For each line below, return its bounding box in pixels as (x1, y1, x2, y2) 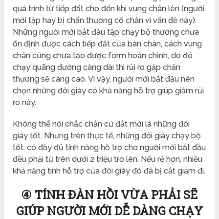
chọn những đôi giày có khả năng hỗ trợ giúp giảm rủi (13, 86, 204, 95)
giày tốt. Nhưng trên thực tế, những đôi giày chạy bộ (13, 131, 201, 140)
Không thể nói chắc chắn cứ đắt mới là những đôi (13, 119, 190, 129)
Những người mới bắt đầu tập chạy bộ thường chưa (13, 27, 199, 37)
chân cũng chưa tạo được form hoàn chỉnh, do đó (13, 50, 193, 60)
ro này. (13, 97, 37, 107)
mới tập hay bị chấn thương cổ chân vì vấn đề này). (13, 15, 197, 25)
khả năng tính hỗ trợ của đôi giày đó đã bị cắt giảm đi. (13, 166, 206, 175)
